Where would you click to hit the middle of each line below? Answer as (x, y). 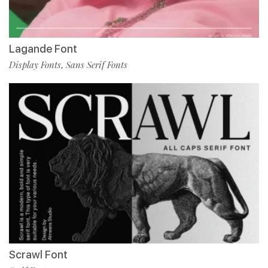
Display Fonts (35, 64)
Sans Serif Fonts (97, 64)
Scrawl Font (38, 254)
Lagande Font (43, 48)
